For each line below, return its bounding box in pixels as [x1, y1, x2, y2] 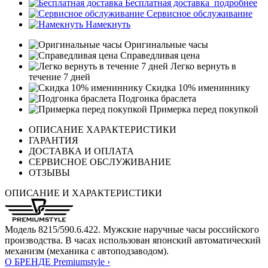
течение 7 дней [29, 72, 90, 83]
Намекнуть [83, 19, 130, 30]
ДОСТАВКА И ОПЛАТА [29, 146, 134, 157]
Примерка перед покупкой [147, 104, 258, 115]
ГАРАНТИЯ [29, 135, 78, 146]
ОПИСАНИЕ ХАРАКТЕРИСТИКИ [29, 124, 176, 135]
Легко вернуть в [168, 61, 236, 72]
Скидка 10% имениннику [143, 83, 250, 93]
